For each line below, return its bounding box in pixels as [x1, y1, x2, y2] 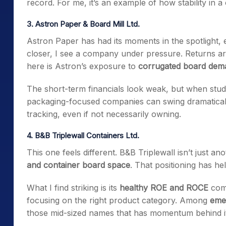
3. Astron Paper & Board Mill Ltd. [27, 19, 140, 29]
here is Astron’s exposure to [27, 61, 138, 71]
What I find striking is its [27, 183, 120, 193]
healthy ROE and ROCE [120, 183, 208, 193]
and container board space [27, 160, 130, 170]
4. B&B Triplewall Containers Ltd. [27, 131, 139, 140]
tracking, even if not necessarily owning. [27, 109, 181, 119]
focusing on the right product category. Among [27, 195, 210, 205]
